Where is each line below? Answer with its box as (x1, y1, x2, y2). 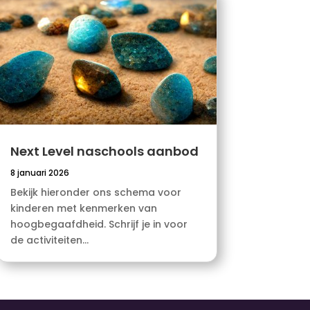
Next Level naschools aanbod (10, 143, 199, 161)
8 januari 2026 (10, 167, 69, 179)
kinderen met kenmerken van (10, 201, 157, 216)
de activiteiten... (10, 233, 89, 248)
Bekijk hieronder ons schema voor (10, 185, 181, 200)
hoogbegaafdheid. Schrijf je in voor (10, 217, 188, 232)
